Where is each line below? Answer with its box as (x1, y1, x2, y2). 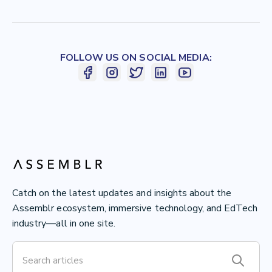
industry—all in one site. (12, 217, 116, 231)
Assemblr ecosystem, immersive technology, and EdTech (12, 202, 257, 216)
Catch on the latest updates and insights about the (12, 186, 232, 200)
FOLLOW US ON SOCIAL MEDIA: (60, 51, 212, 65)
